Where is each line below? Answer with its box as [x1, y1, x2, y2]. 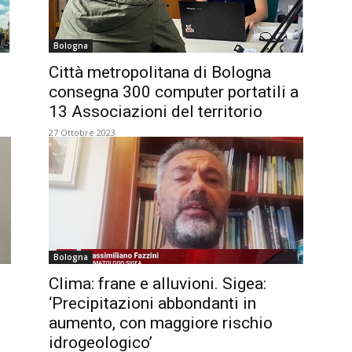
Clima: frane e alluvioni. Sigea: [49, 274, 266, 293]
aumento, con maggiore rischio [49, 313, 273, 332]
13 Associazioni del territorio [49, 102, 262, 121]
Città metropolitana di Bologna [49, 63, 271, 82]
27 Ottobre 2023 [49, 126, 115, 138]
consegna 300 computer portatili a [49, 82, 299, 101]
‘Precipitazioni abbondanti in [49, 294, 256, 313]
